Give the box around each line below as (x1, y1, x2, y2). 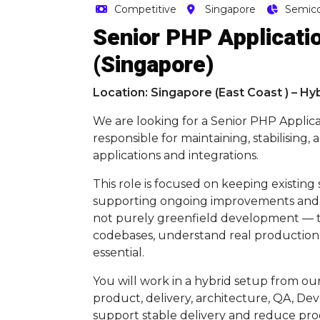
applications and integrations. (93, 149, 259, 162)
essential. (93, 246, 144, 259)
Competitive (114, 3, 176, 16)
